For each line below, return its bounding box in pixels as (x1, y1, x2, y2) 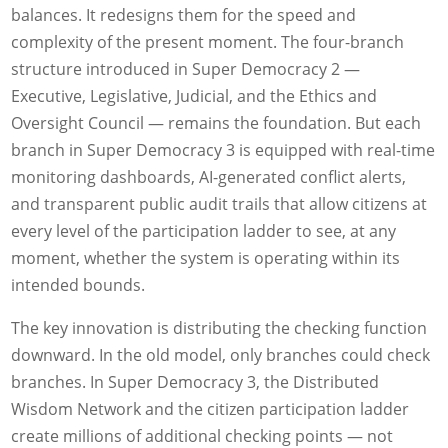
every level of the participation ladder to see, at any (11, 219, 397, 242)
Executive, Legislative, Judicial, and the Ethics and (11, 84, 378, 107)
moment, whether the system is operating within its (11, 246, 401, 269)
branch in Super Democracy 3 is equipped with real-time (11, 138, 436, 161)
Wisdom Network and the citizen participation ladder (11, 397, 410, 420)
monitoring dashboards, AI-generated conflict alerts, (11, 165, 407, 188)
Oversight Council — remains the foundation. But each (11, 111, 422, 134)
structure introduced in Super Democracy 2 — (11, 57, 361, 80)
